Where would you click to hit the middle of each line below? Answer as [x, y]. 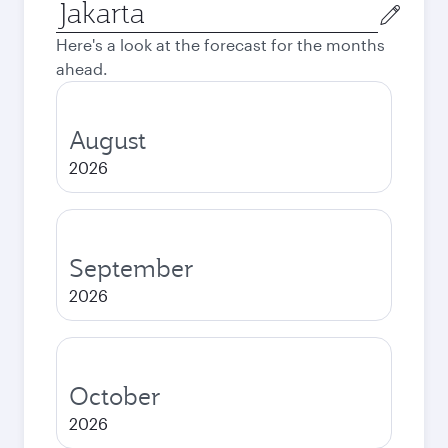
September [131, 268]
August [107, 140]
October [115, 396]
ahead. [82, 68]
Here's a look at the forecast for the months [220, 44]
